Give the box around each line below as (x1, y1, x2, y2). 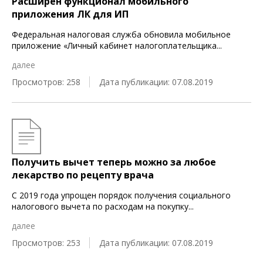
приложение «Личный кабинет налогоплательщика (12, 40, 217, 51)
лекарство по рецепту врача (12, 168, 154, 181)
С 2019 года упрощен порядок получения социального (12, 190, 231, 201)
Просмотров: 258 (12, 76, 80, 87)
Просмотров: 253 (12, 237, 80, 248)
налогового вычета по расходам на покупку (12, 201, 188, 212)
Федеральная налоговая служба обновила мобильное (12, 29, 231, 40)
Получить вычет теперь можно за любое (12, 156, 216, 168)
